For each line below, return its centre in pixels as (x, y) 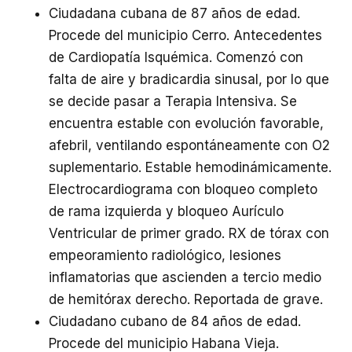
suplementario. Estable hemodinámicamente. (190, 167)
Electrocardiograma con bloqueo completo (183, 189)
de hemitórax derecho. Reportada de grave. (186, 299)
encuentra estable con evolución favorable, (186, 123)
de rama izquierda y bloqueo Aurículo (166, 211)
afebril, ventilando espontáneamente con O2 (189, 145)
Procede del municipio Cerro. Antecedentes (185, 35)
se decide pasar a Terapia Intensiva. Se (173, 101)
